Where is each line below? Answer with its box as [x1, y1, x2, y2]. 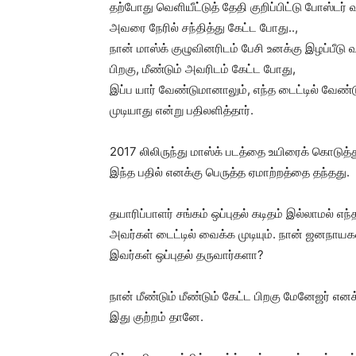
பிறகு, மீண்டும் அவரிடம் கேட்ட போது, [110, 61, 296, 76]
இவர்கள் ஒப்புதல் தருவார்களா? [110, 247, 264, 262]
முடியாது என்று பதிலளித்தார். [110, 103, 253, 118]
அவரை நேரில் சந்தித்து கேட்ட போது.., [110, 20, 298, 35]
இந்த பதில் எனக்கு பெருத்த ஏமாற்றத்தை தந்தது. [110, 164, 350, 180]
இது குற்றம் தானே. [110, 309, 203, 324]
